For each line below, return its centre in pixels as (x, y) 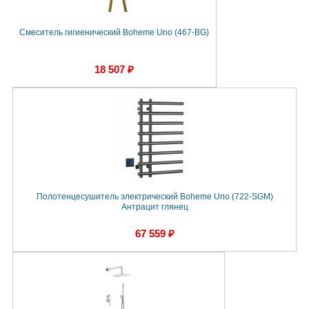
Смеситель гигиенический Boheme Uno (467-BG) (114, 33)
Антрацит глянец (154, 207)
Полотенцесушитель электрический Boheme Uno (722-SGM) (154, 197)
